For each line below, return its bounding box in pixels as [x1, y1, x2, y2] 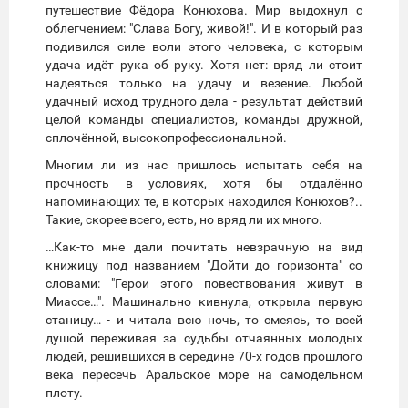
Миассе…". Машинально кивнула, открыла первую [46, 294, 362, 310]
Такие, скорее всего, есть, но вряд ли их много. [46, 212, 322, 228]
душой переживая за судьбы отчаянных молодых [46, 331, 362, 346]
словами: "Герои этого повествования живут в [46, 276, 362, 291]
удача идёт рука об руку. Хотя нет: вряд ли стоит [46, 57, 362, 73]
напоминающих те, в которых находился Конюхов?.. [46, 194, 362, 209]
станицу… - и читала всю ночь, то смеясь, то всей [46, 312, 362, 328]
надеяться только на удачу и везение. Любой [46, 76, 362, 91]
